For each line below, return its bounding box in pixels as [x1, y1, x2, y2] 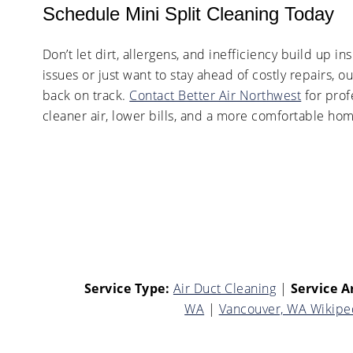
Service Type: [84, 280, 170, 298]
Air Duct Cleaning [173, 280, 277, 298]
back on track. [42, 86, 130, 104]
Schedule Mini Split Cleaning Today [42, 2, 334, 24]
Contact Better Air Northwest [129, 86, 302, 104]
